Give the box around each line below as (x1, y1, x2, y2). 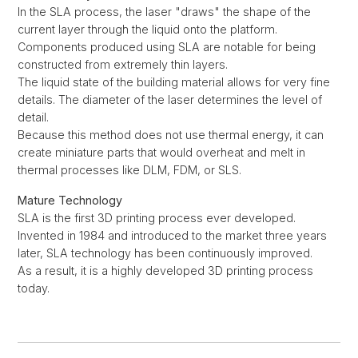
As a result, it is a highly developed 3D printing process (18, 263, 313, 277)
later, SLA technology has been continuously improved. (18, 245, 312, 260)
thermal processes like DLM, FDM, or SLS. (18, 162, 241, 177)
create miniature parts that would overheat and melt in (18, 145, 305, 159)
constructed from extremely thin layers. (18, 57, 228, 71)
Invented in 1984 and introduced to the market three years (18, 228, 327, 242)
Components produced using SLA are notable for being (18, 39, 316, 54)
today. (18, 280, 50, 295)
